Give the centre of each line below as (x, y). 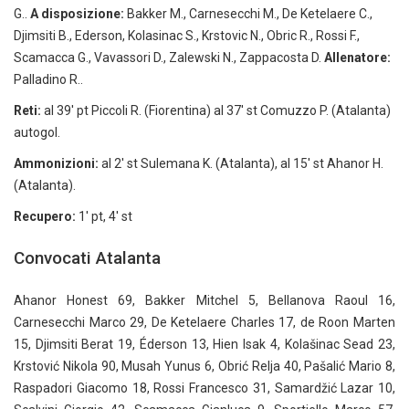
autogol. (37, 132)
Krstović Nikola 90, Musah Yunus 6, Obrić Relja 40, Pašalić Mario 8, (204, 366)
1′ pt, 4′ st (104, 216)
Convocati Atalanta (87, 257)
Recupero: (45, 216)
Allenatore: (357, 57)
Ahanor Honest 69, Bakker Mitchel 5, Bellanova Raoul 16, (204, 300)
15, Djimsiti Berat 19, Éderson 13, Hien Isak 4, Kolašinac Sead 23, (204, 344)
